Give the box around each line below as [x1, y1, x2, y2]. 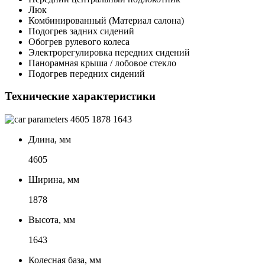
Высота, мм [28, 214, 75, 225]
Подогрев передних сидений [28, 68, 145, 79]
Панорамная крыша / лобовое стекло [28, 57, 176, 68]
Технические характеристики [5, 90, 156, 103]
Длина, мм [28, 134, 71, 144]
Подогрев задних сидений [28, 25, 134, 36]
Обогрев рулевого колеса [28, 36, 130, 47]
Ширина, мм [28, 174, 79, 185]
